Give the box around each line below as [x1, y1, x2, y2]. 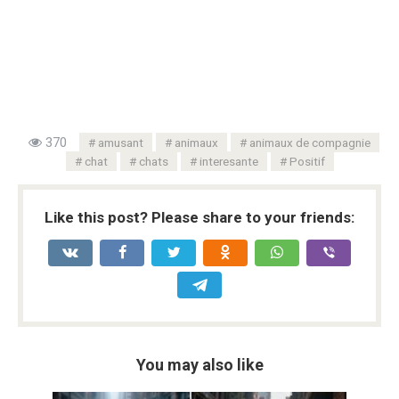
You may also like [135, 355, 264, 375]
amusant [98, 135, 143, 151]
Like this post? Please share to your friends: [45, 208, 354, 227]
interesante [199, 154, 258, 169]
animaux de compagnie [249, 135, 370, 151]
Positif [289, 154, 325, 169]
